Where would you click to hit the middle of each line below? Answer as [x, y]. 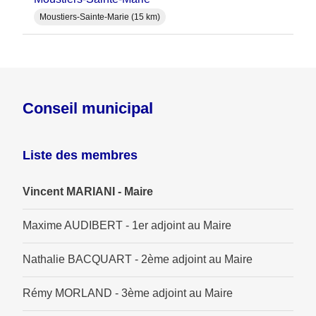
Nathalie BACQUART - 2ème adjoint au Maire [138, 260]
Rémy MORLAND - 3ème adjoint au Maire [128, 293]
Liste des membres [80, 156]
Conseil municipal [88, 109]
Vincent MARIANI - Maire [88, 192]
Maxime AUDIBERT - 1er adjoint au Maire [127, 226]
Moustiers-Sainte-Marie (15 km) [100, 17]
